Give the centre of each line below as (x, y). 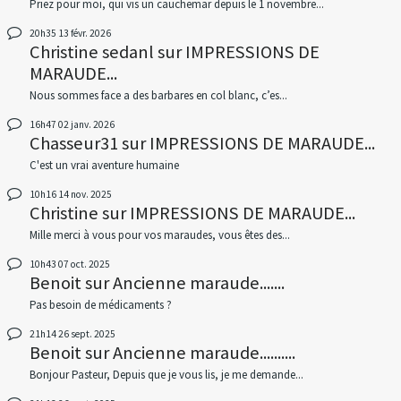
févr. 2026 (90, 33)
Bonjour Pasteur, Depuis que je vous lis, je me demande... (166, 375)
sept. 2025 (93, 334)
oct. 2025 (90, 264)
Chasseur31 (73, 143)
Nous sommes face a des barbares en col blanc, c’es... (158, 95)
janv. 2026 (92, 124)
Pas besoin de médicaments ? (100, 305)
